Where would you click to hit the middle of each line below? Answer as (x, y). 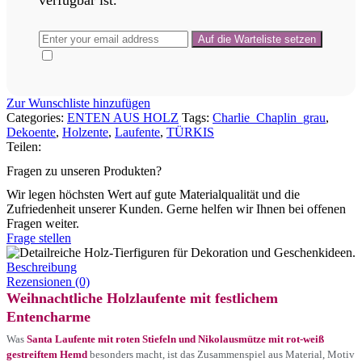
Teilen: (24, 147)
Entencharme (48, 316)
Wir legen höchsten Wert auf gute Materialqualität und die (153, 194)
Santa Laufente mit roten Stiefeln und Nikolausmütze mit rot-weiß (175, 339)
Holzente (85, 133)
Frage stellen (39, 238)
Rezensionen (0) (48, 281)
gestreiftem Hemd (47, 354)
